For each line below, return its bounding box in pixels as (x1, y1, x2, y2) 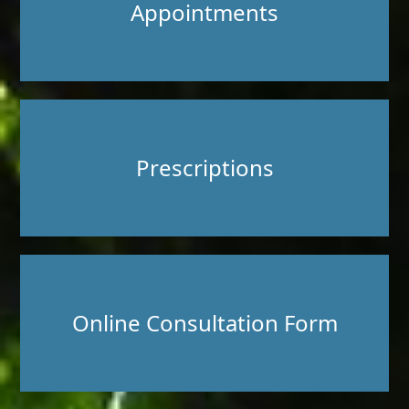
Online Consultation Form (71, 312, 338, 334)
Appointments (131, 2, 278, 24)
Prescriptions (135, 157, 274, 179)
